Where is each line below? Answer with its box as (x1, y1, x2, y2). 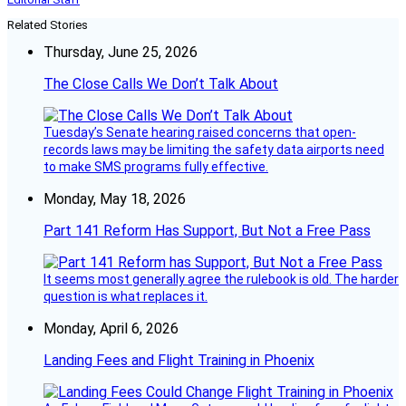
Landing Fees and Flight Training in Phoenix (43, 352, 314, 370)
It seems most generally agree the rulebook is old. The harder (43, 272, 399, 287)
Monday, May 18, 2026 (43, 190, 186, 208)
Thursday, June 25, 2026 (43, 43, 198, 62)
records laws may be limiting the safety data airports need (43, 142, 384, 158)
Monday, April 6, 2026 (43, 320, 179, 338)
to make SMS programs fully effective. (43, 159, 268, 175)
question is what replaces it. (43, 289, 208, 304)
